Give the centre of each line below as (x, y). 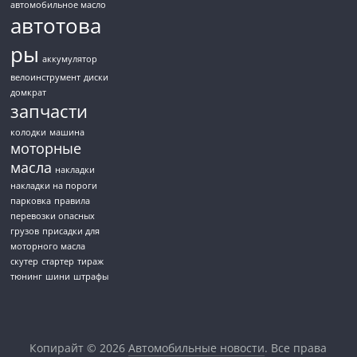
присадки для (71, 231)
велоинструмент (46, 78)
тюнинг (27, 277)
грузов (25, 231)
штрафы (91, 277)
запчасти (49, 112)
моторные (46, 149)
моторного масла (48, 247)
